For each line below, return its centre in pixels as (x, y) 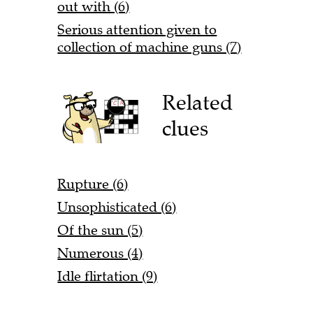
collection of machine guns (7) (150, 47)
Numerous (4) (100, 254)
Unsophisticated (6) (117, 208)
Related (198, 103)
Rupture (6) (93, 184)
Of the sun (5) (100, 231)
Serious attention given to (137, 29)
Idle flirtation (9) (108, 277)
